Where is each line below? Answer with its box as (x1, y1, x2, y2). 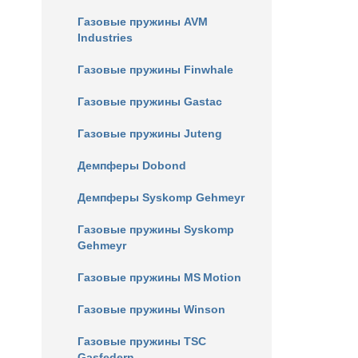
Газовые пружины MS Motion (78, 271, 241, 284)
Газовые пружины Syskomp (78, 223, 234, 236)
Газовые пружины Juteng (78, 127, 222, 140)
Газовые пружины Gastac (78, 95, 222, 108)
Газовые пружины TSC (78, 335, 206, 348)
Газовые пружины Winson (78, 303, 225, 316)
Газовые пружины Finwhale (78, 63, 233, 76)
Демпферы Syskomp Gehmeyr (78, 191, 245, 204)
